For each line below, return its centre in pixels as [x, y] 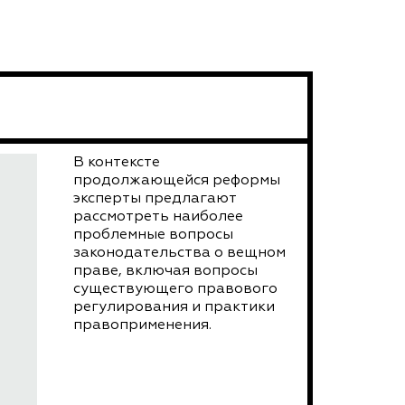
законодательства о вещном [180, 253]
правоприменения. [143, 325]
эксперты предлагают [155, 198]
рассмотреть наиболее [159, 217]
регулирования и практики [174, 307]
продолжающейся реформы [177, 180]
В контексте [117, 162]
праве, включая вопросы [166, 271]
